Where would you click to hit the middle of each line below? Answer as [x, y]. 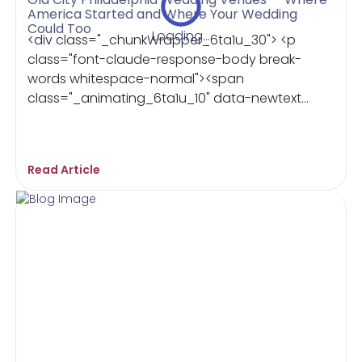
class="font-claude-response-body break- [165, 59]
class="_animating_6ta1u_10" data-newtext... [168, 98]
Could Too [60, 29]
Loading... [181, 36]
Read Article [64, 170]
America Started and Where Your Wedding [163, 14]
